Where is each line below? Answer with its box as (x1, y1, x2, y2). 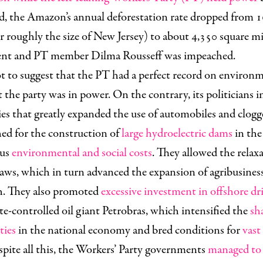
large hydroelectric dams (122, 125, 232, 142)
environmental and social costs (12, 144, 152, 161)
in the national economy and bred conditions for (16, 222, 242, 239)
